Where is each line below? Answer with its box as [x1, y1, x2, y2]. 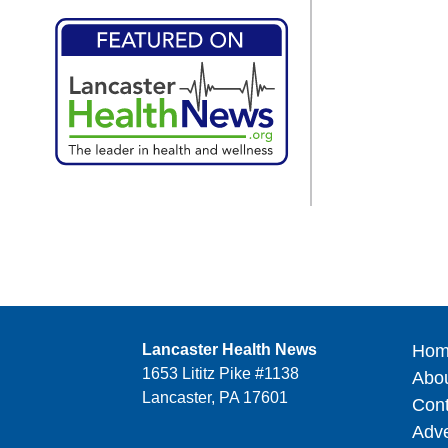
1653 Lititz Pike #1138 [142, 364, 299, 382]
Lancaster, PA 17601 [142, 388, 288, 406]
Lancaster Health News [142, 340, 317, 358]
